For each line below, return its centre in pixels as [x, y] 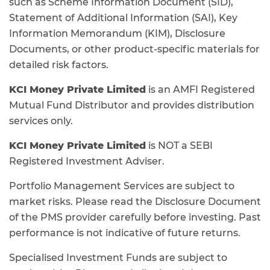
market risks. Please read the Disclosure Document [135, 202]
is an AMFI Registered [200, 89]
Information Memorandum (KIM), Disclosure [117, 33]
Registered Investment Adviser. [87, 161]
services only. [41, 121]
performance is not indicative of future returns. [125, 233]
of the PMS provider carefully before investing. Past [135, 217]
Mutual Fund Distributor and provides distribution [132, 105]
